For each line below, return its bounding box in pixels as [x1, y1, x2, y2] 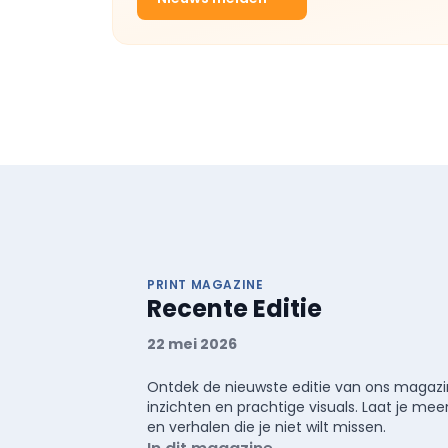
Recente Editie [147, 292, 322, 325]
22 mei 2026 [147, 334, 237, 354]
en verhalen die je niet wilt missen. [147, 417, 386, 437]
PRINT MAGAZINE [147, 276, 264, 293]
